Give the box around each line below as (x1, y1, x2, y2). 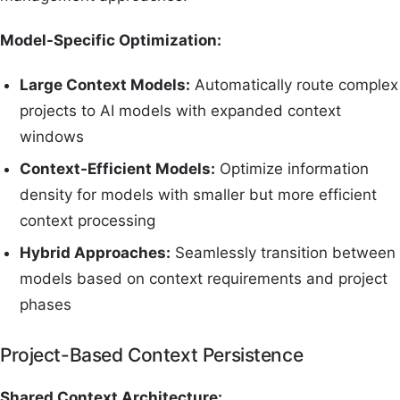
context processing (20, 211, 156, 229)
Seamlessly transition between (171, 243, 396, 262)
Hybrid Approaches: (20, 243, 171, 262)
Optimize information (215, 159, 370, 178)
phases (20, 295, 72, 313)
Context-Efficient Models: (20, 159, 216, 178)
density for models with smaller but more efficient (20, 185, 378, 204)
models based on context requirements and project (20, 269, 388, 287)
